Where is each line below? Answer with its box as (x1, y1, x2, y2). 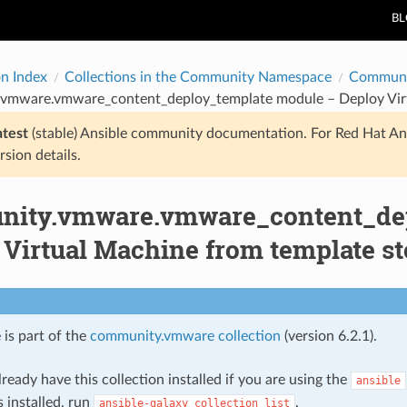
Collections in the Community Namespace (64, 69, 332, 84)
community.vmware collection (89, 328, 281, 343)
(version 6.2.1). (280, 328, 377, 343)
